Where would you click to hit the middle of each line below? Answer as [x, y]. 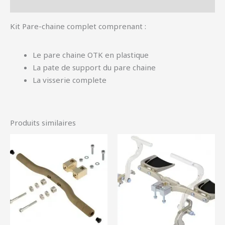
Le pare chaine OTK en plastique [91, 54]
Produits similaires [43, 122]
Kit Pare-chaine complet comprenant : [78, 26]
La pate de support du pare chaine [94, 67]
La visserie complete [70, 80]
